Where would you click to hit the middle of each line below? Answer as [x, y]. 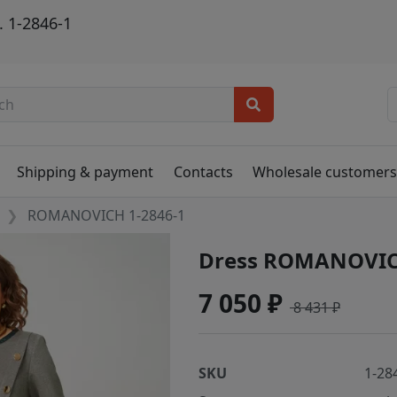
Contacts [203, 171]
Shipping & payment [86, 171]
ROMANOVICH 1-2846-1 [107, 216]
